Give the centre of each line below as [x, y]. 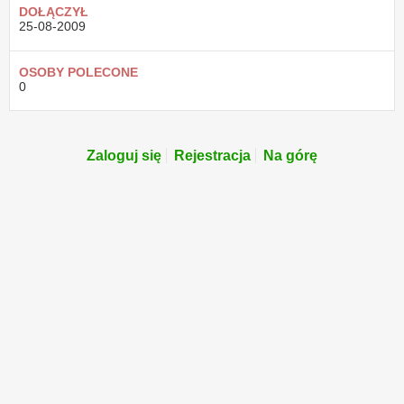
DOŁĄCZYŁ [54, 12]
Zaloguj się [124, 156]
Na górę [290, 156]
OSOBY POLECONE [78, 73]
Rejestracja [212, 156]
